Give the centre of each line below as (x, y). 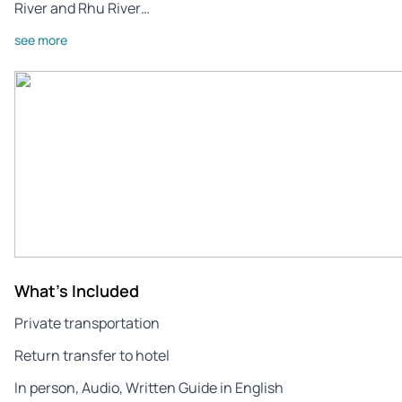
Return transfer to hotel (92, 355)
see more (41, 39)
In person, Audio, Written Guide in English (149, 387)
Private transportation (87, 323)
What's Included (77, 290)
